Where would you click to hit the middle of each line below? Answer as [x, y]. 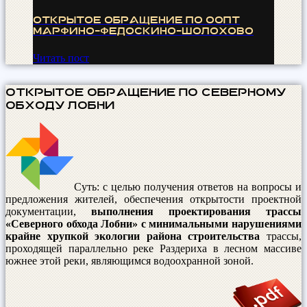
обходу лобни [60, 105]
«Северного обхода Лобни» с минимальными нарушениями [153, 224]
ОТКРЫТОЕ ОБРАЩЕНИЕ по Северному [146, 92]
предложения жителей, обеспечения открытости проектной [153, 199]
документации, [48, 212]
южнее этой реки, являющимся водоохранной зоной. [130, 261]
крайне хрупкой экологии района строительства [133, 236]
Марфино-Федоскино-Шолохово [143, 30]
